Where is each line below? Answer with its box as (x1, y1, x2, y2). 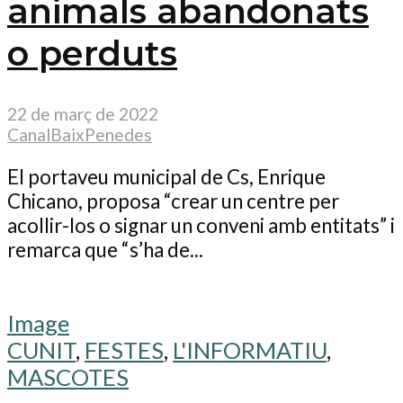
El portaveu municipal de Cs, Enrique (7, 165, 326, 190)
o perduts (7, 32, 177, 75)
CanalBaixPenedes (7, 123, 152, 145)
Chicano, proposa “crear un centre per (7, 189, 339, 214)
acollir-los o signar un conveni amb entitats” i (7, 213, 395, 238)
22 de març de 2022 (7, 103, 158, 124)
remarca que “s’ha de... (7, 237, 203, 263)
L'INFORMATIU (173, 336, 327, 363)
